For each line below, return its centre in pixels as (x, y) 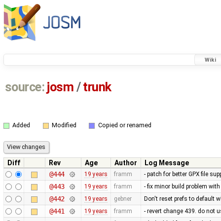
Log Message (167, 163)
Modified (64, 125)
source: (25, 87)
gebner (123, 199)
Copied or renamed (125, 125)
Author (126, 163)
